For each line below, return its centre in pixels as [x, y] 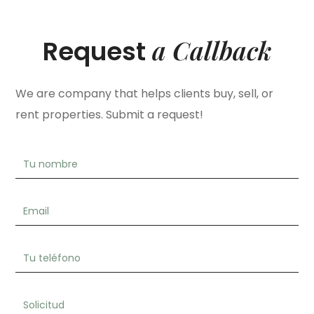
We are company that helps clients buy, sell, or [145, 93]
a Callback [212, 49]
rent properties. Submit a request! [110, 114]
